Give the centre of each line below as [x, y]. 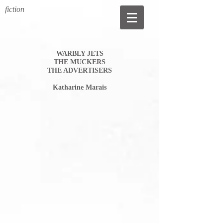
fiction [16, 9]
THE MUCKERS [80, 62]
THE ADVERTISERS [80, 70]
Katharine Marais [80, 87]
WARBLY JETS [80, 54]
